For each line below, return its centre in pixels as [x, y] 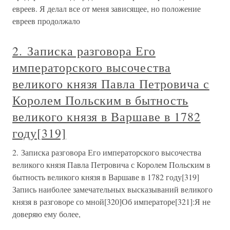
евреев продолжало [46, 21]
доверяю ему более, [46, 214]
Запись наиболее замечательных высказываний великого [112, 189]
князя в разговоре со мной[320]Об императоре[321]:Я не [111, 202]
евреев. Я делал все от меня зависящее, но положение [107, 9]
